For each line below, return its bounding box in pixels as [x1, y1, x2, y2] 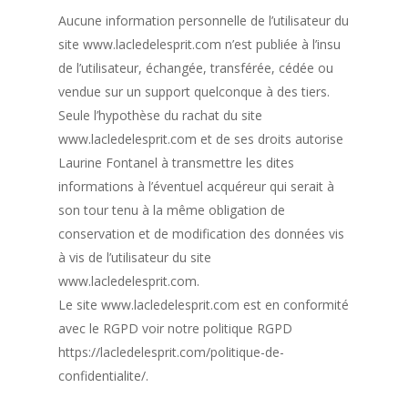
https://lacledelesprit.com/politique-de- [58, 342, 285, 361]
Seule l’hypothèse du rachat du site [58, 106, 263, 124]
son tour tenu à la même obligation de [58, 200, 286, 219]
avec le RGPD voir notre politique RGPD [58, 319, 293, 337]
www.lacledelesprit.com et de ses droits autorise [58, 129, 344, 148]
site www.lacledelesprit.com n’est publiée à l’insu [58, 35, 342, 53]
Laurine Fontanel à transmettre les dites [58, 153, 295, 171]
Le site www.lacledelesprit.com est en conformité [58, 295, 350, 313]
